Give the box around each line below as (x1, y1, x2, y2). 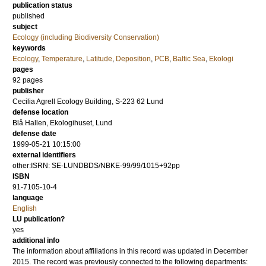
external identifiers (12, 151, 76, 159)
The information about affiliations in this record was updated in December (12, 247, 248, 255)
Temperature (42, 55, 83, 63)
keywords (12, 44, 46, 52)
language (12, 194, 43, 202)
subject (12, 23, 37, 31)
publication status (12, 1, 72, 9)
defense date (12, 129, 56, 138)
